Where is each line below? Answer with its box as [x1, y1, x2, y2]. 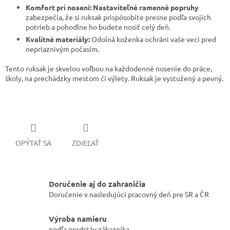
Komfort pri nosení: [26, 3, 91, 12]
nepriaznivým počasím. [26, 44, 99, 54]
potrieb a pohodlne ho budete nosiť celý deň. [26, 22, 170, 32]
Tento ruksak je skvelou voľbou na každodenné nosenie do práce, [5, 64, 212, 73]
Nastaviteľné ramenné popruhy [93, 3, 199, 12]
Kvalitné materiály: [26, 34, 90, 44]
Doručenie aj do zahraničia [49, 179, 145, 189]
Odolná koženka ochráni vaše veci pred [90, 34, 216, 44]
